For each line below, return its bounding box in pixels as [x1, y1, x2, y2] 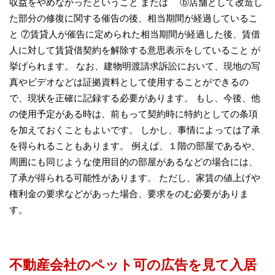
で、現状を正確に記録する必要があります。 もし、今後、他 [9, 92, 260, 103]
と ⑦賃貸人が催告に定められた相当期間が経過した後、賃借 [9, 28, 260, 39]
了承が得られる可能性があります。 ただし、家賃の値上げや [9, 172, 260, 183]
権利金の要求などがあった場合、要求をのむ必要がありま [9, 188, 249, 199]
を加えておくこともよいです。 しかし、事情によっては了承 [9, 124, 260, 135]
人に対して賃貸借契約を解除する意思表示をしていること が [9, 44, 260, 55]
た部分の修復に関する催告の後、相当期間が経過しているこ [9, 12, 258, 23]
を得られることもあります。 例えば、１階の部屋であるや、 [9, 140, 260, 151]
